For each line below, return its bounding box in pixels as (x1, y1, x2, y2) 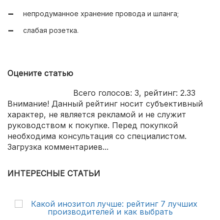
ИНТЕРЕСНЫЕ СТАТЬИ (7, 168, 100, 179)
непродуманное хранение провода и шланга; (23, 9, 179, 18)
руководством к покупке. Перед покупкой (7, 120, 178, 131)
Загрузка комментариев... (7, 142, 109, 152)
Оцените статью (7, 68, 73, 79)
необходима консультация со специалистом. (7, 131, 187, 141)
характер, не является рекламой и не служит (7, 110, 186, 120)
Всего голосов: (73, 88, 135, 98)
